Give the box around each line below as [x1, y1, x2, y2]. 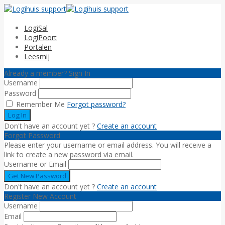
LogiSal [24, 23, 48, 33]
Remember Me [14, 99, 65, 109]
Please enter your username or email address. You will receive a [4, 140, 211, 150]
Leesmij [24, 52, 50, 61]
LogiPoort [24, 33, 57, 42]
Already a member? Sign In [4, 68, 90, 78]
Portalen [24, 42, 52, 52]
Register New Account [4, 191, 76, 201]
